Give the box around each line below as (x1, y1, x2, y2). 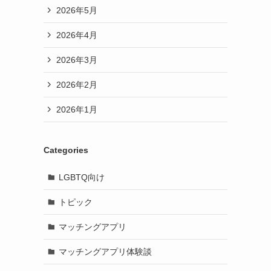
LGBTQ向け (58, 172, 105, 182)
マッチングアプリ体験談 (58, 246, 152, 256)
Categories (44, 145, 88, 155)
